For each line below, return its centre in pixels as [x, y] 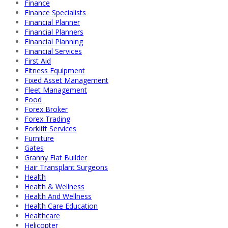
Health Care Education [61, 206]
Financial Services [53, 51]
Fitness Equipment [55, 70]
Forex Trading [47, 119]
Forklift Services [50, 128]
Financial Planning [54, 41]
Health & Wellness [54, 186]
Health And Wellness [58, 196]
